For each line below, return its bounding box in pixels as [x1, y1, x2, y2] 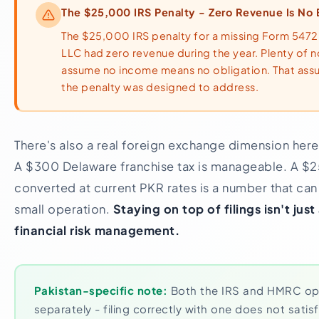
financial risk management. [14, 223, 179, 238]
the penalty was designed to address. [61, 80, 258, 93]
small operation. [14, 202, 113, 216]
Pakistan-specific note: [33, 283, 167, 297]
